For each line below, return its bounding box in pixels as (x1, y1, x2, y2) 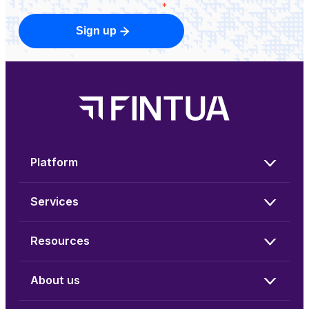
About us (30, 273, 80, 288)
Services (30, 195, 79, 209)
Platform (30, 155, 78, 170)
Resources (30, 234, 90, 248)
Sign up (76, 25, 117, 37)
